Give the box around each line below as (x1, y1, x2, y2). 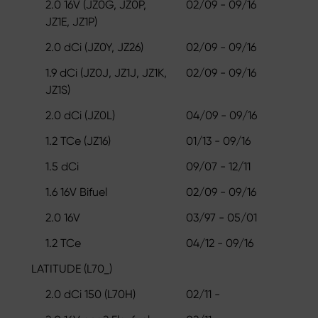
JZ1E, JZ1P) (45, 14, 97, 28)
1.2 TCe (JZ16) (45, 133, 111, 148)
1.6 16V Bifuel (45, 185, 107, 199)
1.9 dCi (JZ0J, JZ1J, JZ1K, (45, 65, 167, 79)
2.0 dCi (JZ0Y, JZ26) (45, 40, 143, 54)
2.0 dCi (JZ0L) (45, 108, 115, 122)
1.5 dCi (45, 159, 79, 173)
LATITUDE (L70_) (31, 261, 112, 275)
